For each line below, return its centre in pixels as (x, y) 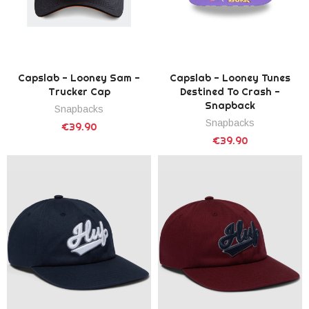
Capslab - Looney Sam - (79, 78)
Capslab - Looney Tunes (230, 78)
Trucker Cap (79, 92)
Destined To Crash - (230, 92)
